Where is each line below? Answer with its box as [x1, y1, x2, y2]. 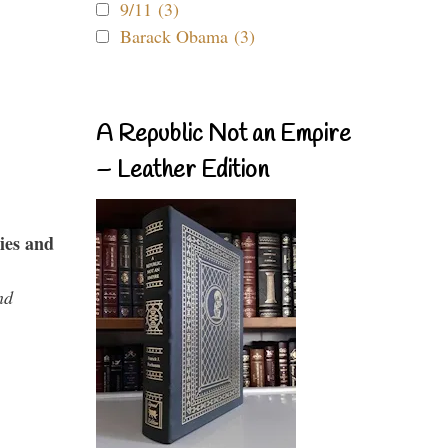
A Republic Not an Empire [96, 119, 351, 151]
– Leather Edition [96, 155, 269, 187]
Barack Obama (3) [120, 24, 255, 48]
